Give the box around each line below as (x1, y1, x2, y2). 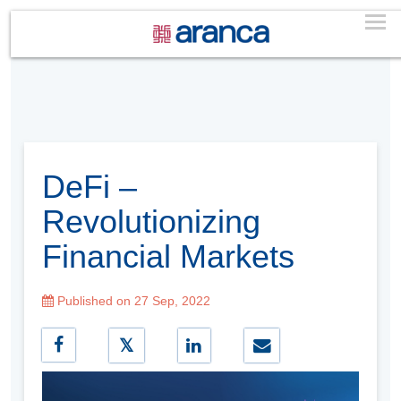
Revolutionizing (42, 202, 260, 240)
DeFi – (42, 167, 137, 205)
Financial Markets (42, 237, 294, 275)
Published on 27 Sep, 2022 (54, 293, 210, 308)
